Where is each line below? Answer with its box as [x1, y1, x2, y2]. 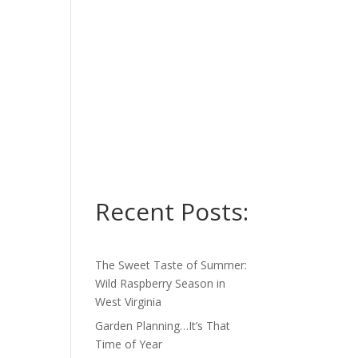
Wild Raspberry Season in [95, 276, 226, 291]
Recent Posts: [95, 195, 249, 228]
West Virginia [95, 294, 162, 309]
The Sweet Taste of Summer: [95, 257, 248, 272]
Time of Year [95, 336, 163, 352]
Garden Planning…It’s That [95, 318, 231, 333]
